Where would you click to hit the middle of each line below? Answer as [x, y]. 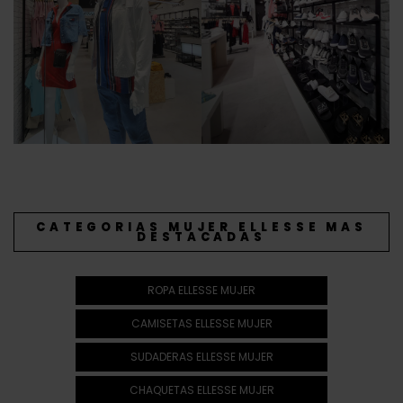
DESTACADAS [201, 237]
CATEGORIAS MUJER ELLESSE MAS [201, 227]
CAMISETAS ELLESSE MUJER [201, 323]
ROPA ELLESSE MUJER [201, 290]
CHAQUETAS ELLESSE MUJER [201, 390]
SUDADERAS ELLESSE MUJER [201, 356]
